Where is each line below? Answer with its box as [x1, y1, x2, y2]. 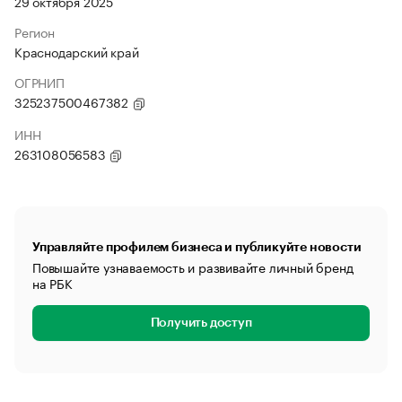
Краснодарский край [14, 41, 139, 61]
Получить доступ [150, 317, 252, 329]
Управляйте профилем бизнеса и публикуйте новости [32, 240, 362, 253]
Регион [14, 22, 55, 41]
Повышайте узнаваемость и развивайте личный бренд [32, 257, 354, 276]
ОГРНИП [14, 72, 65, 92]
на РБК [32, 273, 73, 293]
